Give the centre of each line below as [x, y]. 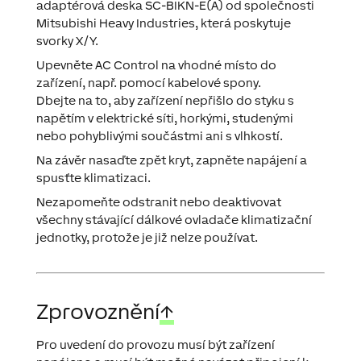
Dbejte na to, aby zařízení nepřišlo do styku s [165, 100]
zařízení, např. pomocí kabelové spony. [148, 82]
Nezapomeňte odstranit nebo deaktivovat [158, 201]
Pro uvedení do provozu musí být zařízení [155, 344]
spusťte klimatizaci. [93, 177]
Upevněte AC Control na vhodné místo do [156, 64]
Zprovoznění [98, 311]
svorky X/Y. [67, 40]
